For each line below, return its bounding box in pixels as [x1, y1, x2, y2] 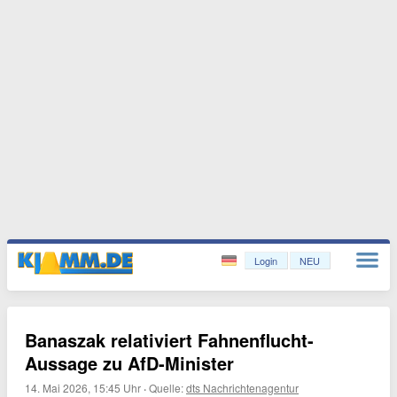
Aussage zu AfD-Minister [25, 350, 234, 376]
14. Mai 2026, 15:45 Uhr [25, 380, 141, 395]
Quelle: [149, 380, 186, 395]
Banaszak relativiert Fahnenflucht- [25, 327, 314, 353]
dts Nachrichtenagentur [186, 380, 299, 395]
